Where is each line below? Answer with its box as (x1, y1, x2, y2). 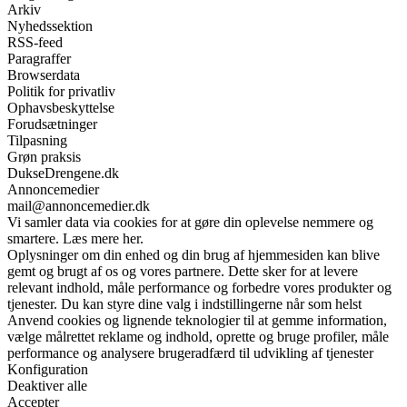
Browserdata (7, 67, 80, 84)
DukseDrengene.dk (7, 165, 119, 182)
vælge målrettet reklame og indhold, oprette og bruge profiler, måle (7, 329, 389, 345)
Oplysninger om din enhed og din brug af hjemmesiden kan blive (7, 247, 380, 263)
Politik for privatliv (7, 84, 115, 100)
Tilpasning (7, 133, 67, 149)
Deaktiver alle (7, 378, 87, 394)
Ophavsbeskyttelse (7, 100, 114, 116)
